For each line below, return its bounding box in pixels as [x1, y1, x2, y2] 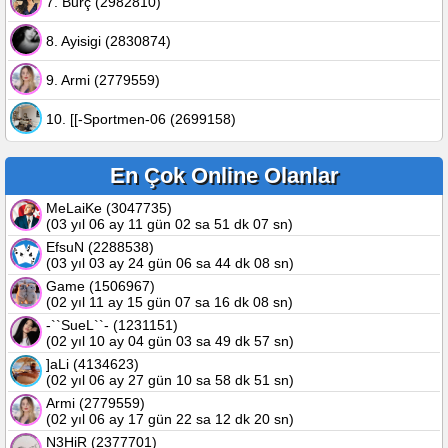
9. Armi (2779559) [46, 72, 160, 88]
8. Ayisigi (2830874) [46, 33, 171, 49]
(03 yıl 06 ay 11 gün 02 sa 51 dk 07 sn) [46, 216, 293, 232]
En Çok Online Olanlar [109, 163, 339, 188]
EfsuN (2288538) [46, 239, 154, 255]
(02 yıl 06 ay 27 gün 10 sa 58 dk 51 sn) [46, 372, 294, 388]
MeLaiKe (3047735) [46, 200, 172, 216]
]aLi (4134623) [46, 356, 139, 372]
